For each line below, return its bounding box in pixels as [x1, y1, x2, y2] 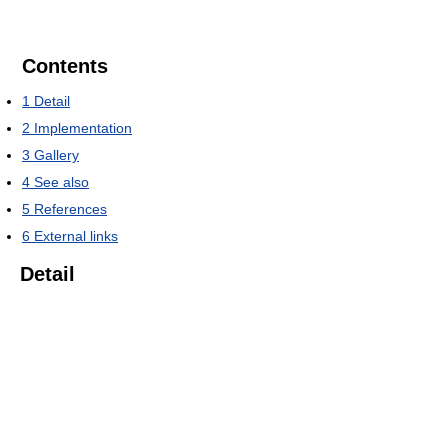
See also [34, 174, 89, 191]
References [34, 201, 107, 218]
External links [34, 228, 118, 245]
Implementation [34, 120, 132, 137]
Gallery [34, 147, 79, 164]
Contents [22, 55, 108, 78]
